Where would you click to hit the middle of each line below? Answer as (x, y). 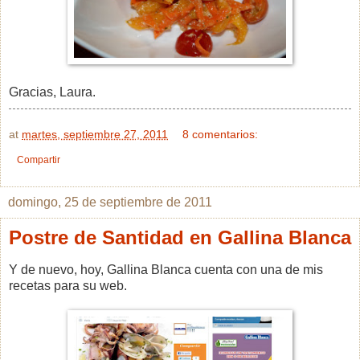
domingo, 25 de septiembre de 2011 (110, 202)
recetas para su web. (68, 286)
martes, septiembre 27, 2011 (95, 135)
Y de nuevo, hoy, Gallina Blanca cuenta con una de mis (166, 270)
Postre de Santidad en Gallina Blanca (180, 238)
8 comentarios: (221, 135)
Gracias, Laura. (52, 92)
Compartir (39, 160)
